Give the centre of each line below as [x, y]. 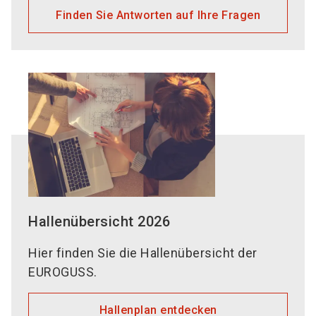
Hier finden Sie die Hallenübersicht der [143, 253]
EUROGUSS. [63, 272]
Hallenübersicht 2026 [99, 222]
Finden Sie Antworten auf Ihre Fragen [158, 15]
